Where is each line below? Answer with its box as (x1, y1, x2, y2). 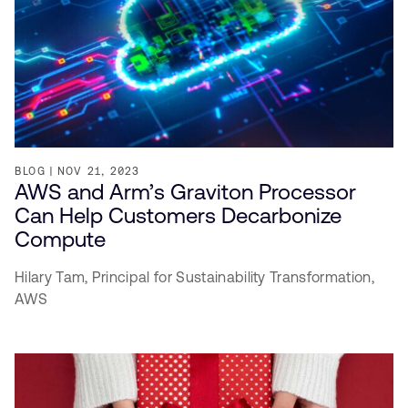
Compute (15, 227, 106, 251)
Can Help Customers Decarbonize (15, 203, 342, 228)
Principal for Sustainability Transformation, (91, 269, 374, 285)
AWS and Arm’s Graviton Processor (15, 179, 356, 204)
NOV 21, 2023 (57, 165, 140, 177)
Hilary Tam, (15, 269, 92, 285)
